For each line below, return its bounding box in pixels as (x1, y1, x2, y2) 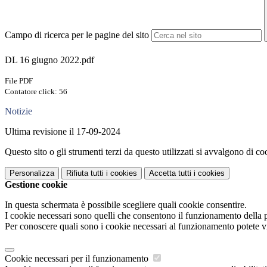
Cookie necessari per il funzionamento (5, 253, 151, 264)
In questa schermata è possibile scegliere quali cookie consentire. (5, 200, 247, 210)
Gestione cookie (5, 179, 67, 190)
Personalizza (10, 169, 54, 178)
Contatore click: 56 (5, 87, 67, 97)
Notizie (5, 106, 32, 117)
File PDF (5, 76, 33, 86)
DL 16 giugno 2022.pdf (5, 55, 94, 66)
